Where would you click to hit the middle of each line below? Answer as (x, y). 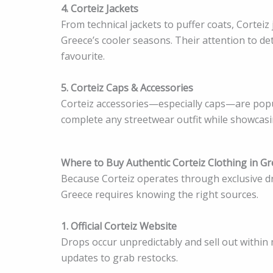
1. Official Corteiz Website (119, 226)
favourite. (83, 56)
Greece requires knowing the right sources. (160, 195)
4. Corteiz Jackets (100, 8)
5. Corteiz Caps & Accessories (127, 87)
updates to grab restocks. (119, 257)
